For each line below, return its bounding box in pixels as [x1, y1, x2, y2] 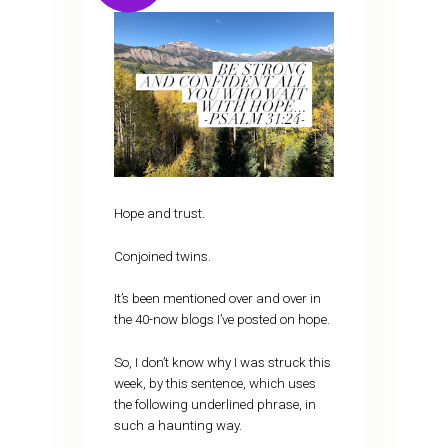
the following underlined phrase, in [113, 396, 316, 412]
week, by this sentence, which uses [113, 375, 316, 391]
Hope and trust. [113, 206, 205, 222]
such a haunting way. [113, 417, 242, 433]
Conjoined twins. [113, 248, 211, 264]
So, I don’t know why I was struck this [113, 354, 331, 370]
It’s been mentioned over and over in [113, 291, 321, 307]
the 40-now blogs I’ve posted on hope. [113, 312, 330, 328]
